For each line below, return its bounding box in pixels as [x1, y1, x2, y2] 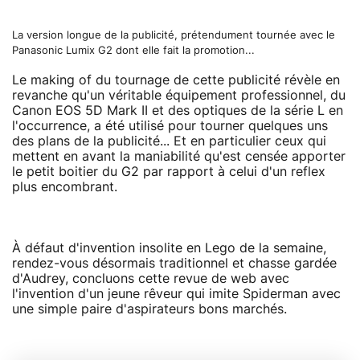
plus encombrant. [12, 180, 117, 194]
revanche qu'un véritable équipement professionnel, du [12, 88, 346, 102]
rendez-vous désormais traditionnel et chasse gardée [12, 256, 337, 270]
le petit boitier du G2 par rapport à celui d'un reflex [12, 165, 325, 178]
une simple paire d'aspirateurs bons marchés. [12, 302, 287, 316]
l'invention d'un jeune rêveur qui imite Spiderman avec [12, 287, 341, 301]
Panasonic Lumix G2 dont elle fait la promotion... [12, 45, 255, 56]
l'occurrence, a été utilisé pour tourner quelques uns [12, 119, 328, 133]
